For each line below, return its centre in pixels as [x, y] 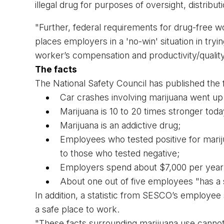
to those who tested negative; [120, 153]
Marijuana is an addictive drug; [120, 125]
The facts [56, 69]
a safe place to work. [77, 209]
